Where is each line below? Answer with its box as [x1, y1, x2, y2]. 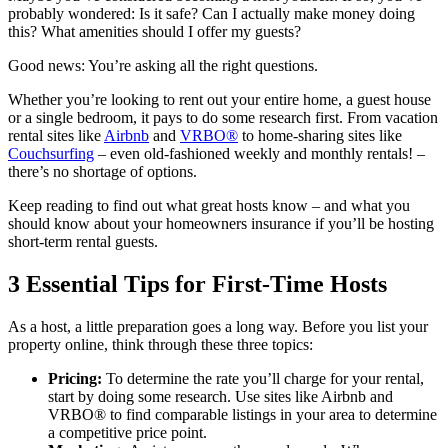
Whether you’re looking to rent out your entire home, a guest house [8, 90, 431, 108]
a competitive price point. [48, 423, 207, 441]
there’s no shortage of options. [8, 162, 197, 180]
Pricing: [48, 369, 106, 387]
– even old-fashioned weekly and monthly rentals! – [94, 144, 425, 162]
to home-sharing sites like [238, 126, 402, 144]
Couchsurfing [8, 144, 94, 162]
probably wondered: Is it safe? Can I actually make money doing [8, 4, 415, 22]
